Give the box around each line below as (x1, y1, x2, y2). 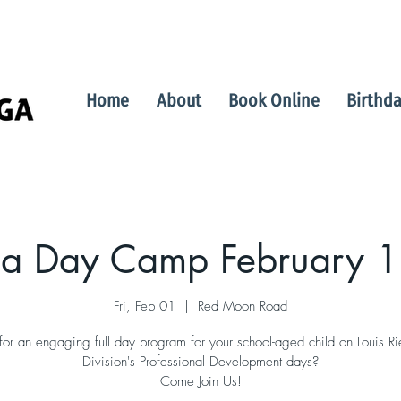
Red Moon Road (198, 296, 287, 315)
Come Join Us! (159, 371, 242, 390)
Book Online (228, 90, 320, 111)
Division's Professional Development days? (82, 352, 319, 371)
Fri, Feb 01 (114, 296, 175, 315)
